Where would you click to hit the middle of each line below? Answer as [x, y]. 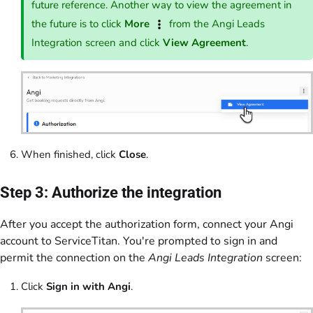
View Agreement [205, 42]
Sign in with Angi [88, 287]
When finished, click [70, 154]
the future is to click [78, 23]
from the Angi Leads [216, 23]
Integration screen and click [97, 42]
